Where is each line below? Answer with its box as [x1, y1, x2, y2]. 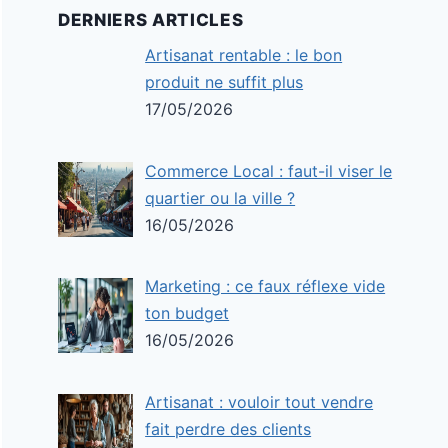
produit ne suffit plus [145, 71, 304, 92]
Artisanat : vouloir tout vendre [145, 392, 374, 413]
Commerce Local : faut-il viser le [145, 160, 393, 181]
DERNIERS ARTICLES [58, 10, 244, 31]
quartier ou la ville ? [145, 187, 296, 208]
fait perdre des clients [145, 419, 312, 440]
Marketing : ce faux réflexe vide [145, 276, 386, 297]
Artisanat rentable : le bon [145, 44, 343, 65]
